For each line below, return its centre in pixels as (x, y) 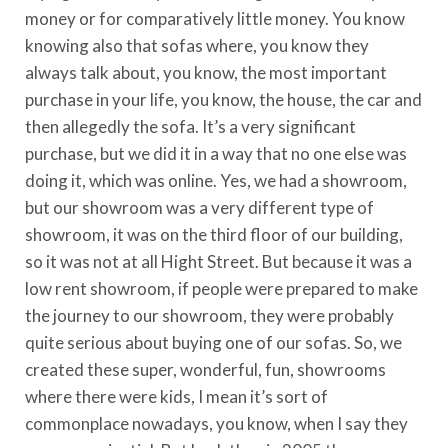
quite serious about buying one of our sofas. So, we (213, 342)
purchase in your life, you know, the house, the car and (223, 99)
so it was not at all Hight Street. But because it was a (218, 261)
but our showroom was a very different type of (199, 207)
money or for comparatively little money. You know (215, 18)
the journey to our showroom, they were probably (209, 315)
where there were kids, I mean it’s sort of (176, 396)
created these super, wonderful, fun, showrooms (205, 369)
